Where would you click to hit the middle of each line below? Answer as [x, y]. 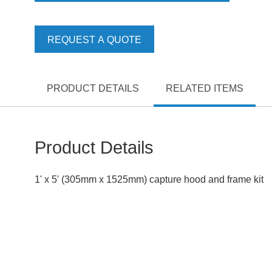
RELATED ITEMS [205, 88]
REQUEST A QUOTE [94, 40]
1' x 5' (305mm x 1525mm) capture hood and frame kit [149, 179]
